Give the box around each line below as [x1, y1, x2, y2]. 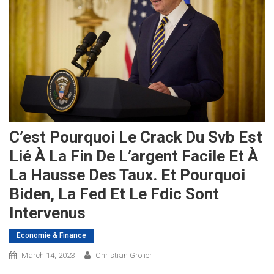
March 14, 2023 [21, 250, 75, 260]
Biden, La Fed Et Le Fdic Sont [9, 184, 219, 203]
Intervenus [9, 203, 86, 222]
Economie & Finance [17, 231, 86, 240]
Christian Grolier [95, 250, 152, 260]
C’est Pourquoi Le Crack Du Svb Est [9, 127, 262, 146]
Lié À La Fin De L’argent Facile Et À [9, 146, 258, 165]
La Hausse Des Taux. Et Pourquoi [9, 165, 245, 184]
